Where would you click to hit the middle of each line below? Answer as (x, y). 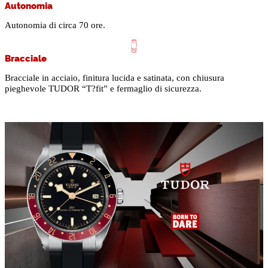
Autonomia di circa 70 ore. (55, 25)
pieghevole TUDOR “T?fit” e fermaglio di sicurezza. (103, 89)
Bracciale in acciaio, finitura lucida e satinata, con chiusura (115, 78)
